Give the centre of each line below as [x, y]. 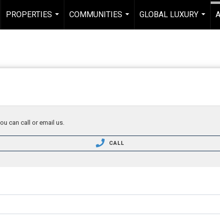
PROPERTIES [29, 14]
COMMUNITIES [96, 14]
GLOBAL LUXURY [169, 14]
